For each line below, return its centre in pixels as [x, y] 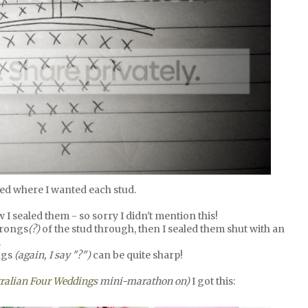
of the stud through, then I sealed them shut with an [162, 229]
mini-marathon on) [145, 281]
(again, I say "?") [54, 255]
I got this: [213, 281]
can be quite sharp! [138, 255]
